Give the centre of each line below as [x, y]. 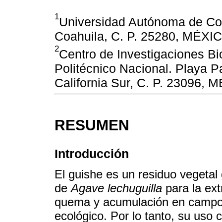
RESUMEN [92, 125]
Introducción [92, 154]
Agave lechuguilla [116, 188]
